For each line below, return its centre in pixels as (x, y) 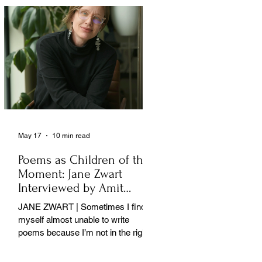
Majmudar (44, 202)
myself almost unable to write (74, 220)
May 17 (30, 136)
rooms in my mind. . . (58, 246)
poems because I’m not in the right (84, 233)
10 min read (71, 136)
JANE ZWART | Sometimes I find (82, 207)
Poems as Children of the (84, 160)
